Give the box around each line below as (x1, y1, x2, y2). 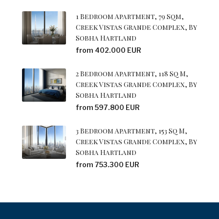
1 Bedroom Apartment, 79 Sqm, (76, 12, 184, 22)
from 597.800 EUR (76, 103, 140, 112)
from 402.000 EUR (76, 46, 141, 55)
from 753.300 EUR (76, 160, 139, 169)
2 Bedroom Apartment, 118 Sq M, (76, 69, 188, 79)
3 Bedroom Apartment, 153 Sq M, (76, 126, 187, 136)
